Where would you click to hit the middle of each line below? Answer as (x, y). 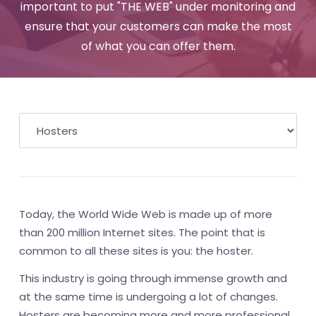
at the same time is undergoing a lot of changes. (148, 297)
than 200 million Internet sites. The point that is (142, 232)
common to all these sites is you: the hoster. (136, 251)
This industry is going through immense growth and (153, 278)
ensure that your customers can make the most (158, 26)
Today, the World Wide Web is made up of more (146, 214)
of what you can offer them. (158, 46)
